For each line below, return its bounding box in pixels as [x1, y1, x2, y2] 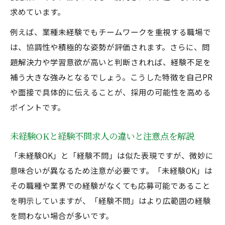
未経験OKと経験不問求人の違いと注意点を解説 [10, 130, 194, 142]
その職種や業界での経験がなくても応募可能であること [10, 180, 210, 191]
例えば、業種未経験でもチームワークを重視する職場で [10, 26, 211, 37]
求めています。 [10, 6, 65, 17]
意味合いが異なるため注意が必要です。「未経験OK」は [10, 165, 212, 176]
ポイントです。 [10, 101, 65, 113]
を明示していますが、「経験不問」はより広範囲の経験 [10, 195, 211, 206]
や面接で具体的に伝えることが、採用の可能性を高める [10, 86, 211, 97]
